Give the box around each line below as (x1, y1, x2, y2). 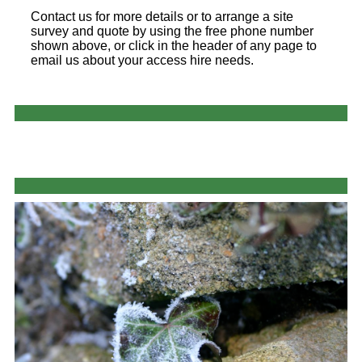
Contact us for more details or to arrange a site (31, 10, 293, 24)
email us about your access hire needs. (31, 53, 254, 68)
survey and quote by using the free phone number (31, 24, 314, 39)
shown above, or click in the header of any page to (31, 39, 317, 53)
